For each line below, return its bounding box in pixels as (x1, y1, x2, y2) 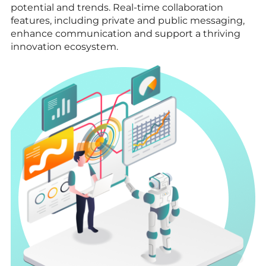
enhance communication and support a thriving (11, 27, 240, 39)
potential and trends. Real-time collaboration (11, 1, 223, 13)
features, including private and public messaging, (11, 14, 245, 26)
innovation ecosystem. (11, 40, 118, 52)
